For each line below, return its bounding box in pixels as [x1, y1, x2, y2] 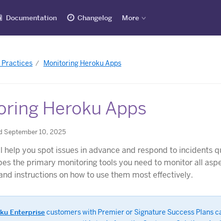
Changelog [77, 13, 112, 22]
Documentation [6, 13, 57, 22]
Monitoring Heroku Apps [43, 59, 121, 68]
